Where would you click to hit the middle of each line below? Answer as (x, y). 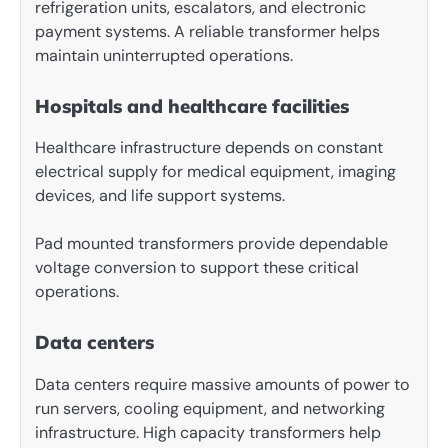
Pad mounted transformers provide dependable (211, 244)
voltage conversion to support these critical (197, 268)
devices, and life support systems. (160, 196)
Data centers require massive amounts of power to (222, 384)
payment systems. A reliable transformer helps (207, 32)
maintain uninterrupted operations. (164, 56)
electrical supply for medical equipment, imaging (215, 172)
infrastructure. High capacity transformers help (208, 432)
